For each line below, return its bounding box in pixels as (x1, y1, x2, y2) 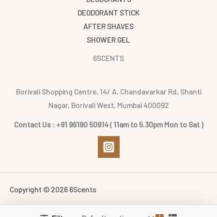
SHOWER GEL (87, 35, 130, 45)
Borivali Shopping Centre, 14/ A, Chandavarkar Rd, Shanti (15, 86, 201, 96)
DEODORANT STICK (77, 8, 139, 17)
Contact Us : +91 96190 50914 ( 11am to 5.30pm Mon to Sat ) (14, 120, 203, 129)
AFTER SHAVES (83, 21, 134, 31)
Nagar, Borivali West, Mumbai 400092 (48, 100, 169, 109)
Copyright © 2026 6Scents (10, 185, 96, 194)
